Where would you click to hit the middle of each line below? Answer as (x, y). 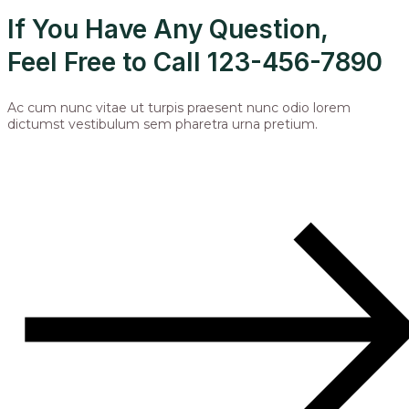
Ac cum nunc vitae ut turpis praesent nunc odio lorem (179, 108)
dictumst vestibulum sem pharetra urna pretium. (163, 124)
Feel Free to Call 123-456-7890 (195, 62)
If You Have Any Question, (168, 29)
